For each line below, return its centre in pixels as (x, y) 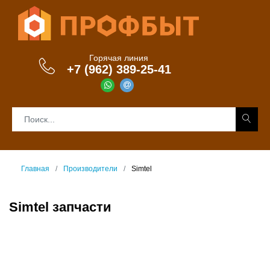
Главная (35, 169)
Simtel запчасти (60, 207)
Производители (90, 169)
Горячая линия (119, 58)
